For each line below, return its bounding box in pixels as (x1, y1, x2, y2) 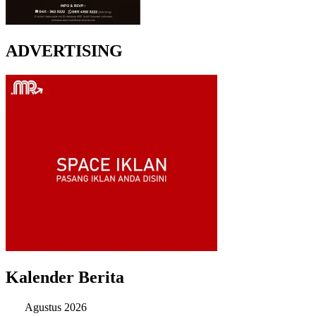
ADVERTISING (6, 41, 123, 60)
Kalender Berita (6, 267, 124, 286)
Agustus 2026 (25, 300, 87, 313)
